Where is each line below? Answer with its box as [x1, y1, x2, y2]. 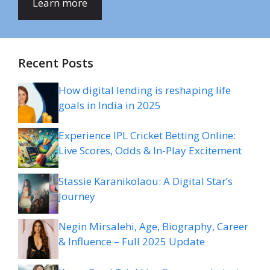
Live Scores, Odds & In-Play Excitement [58, 143, 242, 158]
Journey [58, 189, 95, 203]
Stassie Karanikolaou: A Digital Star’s [58, 174, 233, 188]
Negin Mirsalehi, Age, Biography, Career [58, 219, 248, 234]
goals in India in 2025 [58, 98, 161, 112]
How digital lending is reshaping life [58, 83, 231, 97]
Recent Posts [18, 54, 93, 71]
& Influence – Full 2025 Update [58, 234, 205, 249]
